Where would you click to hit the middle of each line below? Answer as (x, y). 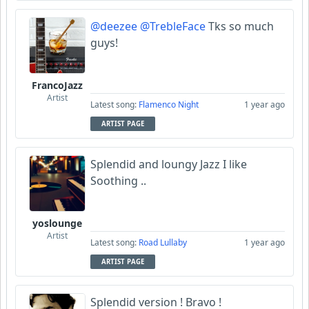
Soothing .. (118, 181)
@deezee (114, 27)
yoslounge (57, 223)
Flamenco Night (169, 105)
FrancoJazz (57, 86)
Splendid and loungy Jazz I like (169, 165)
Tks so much (240, 27)
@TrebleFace (173, 27)
